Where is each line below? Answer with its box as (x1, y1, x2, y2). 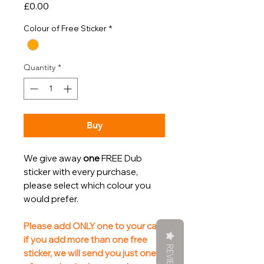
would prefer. (24, 193, 80, 205)
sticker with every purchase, (24, 166, 138, 178)
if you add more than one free (24, 234, 147, 246)
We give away (24, 153, 83, 164)
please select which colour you (24, 180, 151, 192)
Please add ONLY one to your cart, (24, 220, 165, 232)
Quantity (24, 62, 55, 73)
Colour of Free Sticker (24, 24, 107, 34)
